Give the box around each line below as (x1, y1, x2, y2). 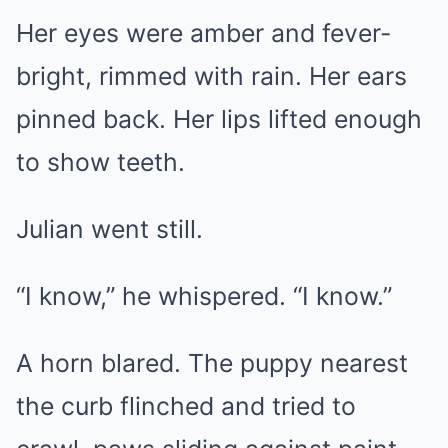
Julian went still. (16, 214, 203, 244)
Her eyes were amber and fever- (16, 18, 391, 48)
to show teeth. (16, 147, 185, 177)
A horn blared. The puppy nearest (16, 348, 408, 378)
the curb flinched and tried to (16, 391, 356, 421)
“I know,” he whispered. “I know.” (16, 281, 392, 311)
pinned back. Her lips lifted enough (16, 104, 422, 134)
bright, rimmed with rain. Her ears (16, 61, 407, 91)
